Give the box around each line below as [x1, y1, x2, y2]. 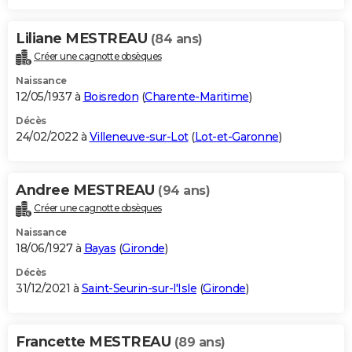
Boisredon [82, 90, 138, 104]
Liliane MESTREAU [16, 30, 151, 48]
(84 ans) [150, 31, 203, 47]
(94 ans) [158, 183, 210, 199]
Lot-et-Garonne [194, 130, 279, 145]
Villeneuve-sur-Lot [89, 130, 189, 145]
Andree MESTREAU [16, 181, 158, 200]
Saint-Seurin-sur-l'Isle [81, 281, 196, 296]
